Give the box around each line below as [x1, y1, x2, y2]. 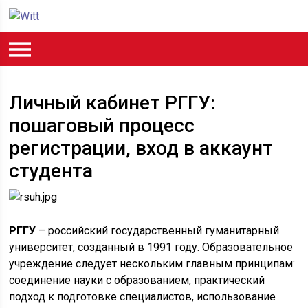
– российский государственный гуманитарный [36, 224, 280, 237]
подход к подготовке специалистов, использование [9, 290, 276, 303]
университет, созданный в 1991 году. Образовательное [9, 241, 294, 254]
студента [9, 159, 93, 182]
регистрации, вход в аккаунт [9, 137, 274, 159]
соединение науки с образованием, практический [9, 274, 265, 287]
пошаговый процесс [9, 114, 195, 137]
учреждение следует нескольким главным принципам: [9, 257, 296, 270]
